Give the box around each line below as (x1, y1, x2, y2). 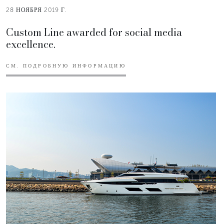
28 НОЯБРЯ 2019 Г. (6, 6, 67, 13)
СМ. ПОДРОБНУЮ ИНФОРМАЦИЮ (6, 62, 126, 69)
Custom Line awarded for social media (6, 24, 182, 40)
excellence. (6, 36, 55, 52)
